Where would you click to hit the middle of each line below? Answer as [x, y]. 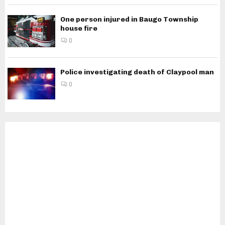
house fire [79, 29]
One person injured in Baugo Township [129, 20]
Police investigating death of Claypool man [137, 72]
